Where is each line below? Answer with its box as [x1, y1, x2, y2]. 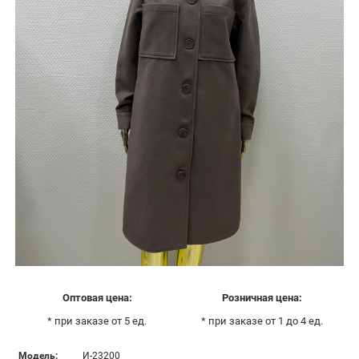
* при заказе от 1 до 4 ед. [200, 314, 323, 327]
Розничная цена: [221, 291, 302, 304]
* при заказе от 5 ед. [47, 314, 147, 327]
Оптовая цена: [62, 291, 132, 304]
